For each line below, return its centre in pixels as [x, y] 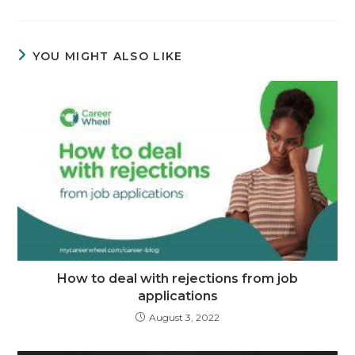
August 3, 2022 [184, 317]
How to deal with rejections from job [177, 278]
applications [177, 296]
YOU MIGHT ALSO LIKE [107, 56]
